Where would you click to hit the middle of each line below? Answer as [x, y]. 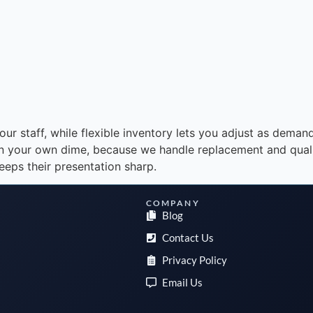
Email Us [183, 283]
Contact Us [188, 238]
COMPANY [173, 203]
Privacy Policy [195, 260]
